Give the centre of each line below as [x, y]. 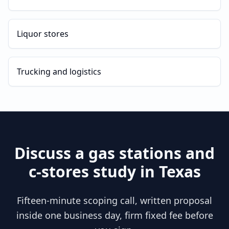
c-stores [59, 171]
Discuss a [51, 153]
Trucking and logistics [59, 72]
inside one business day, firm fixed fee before [114, 215]
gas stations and [152, 153]
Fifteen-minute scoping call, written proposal [114, 200]
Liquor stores [43, 34]
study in [124, 171]
